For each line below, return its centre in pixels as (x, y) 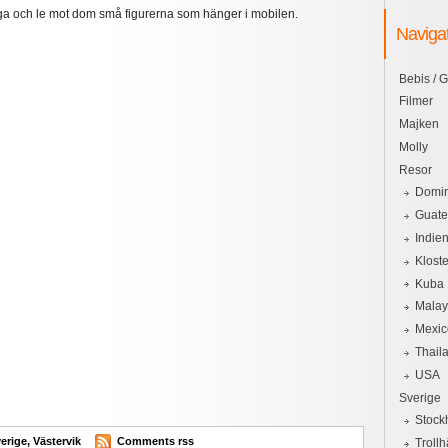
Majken (419, 124)
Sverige (420, 397)
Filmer (416, 101)
